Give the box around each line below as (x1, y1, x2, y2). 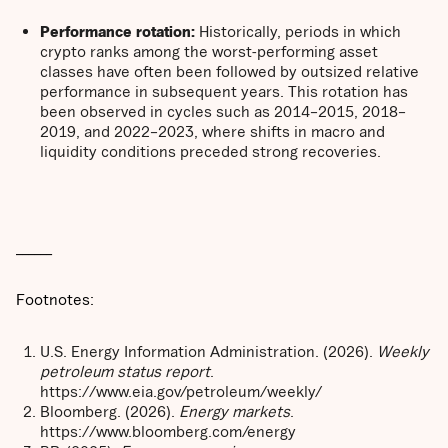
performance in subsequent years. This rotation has (40, 82, 408, 101)
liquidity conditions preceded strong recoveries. (40, 142, 381, 161)
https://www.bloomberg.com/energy (40, 422, 296, 441)
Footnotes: (16, 290, 98, 309)
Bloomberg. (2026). (40, 402, 179, 421)
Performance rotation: (40, 22, 195, 41)
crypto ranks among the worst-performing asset (40, 42, 378, 61)
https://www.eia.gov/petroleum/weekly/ (40, 382, 322, 401)
